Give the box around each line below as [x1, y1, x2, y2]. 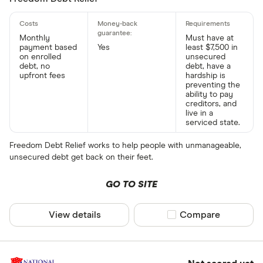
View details [49, 210, 102, 220]
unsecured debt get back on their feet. [9, 153, 153, 161]
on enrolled [19, 52, 61, 61]
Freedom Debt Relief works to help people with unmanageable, [9, 141, 241, 150]
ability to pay [185, 90, 233, 99]
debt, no [19, 62, 50, 70]
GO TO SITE [105, 179, 157, 189]
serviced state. [185, 118, 240, 127]
